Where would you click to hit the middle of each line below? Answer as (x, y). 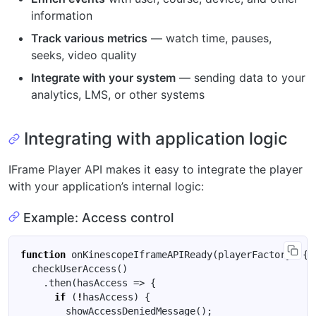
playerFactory (255, 255)
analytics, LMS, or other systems (118, 94)
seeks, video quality (84, 55)
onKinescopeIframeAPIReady (142, 255)
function (43, 255)
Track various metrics (89, 38)
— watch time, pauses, (209, 38)
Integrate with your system (103, 77)
